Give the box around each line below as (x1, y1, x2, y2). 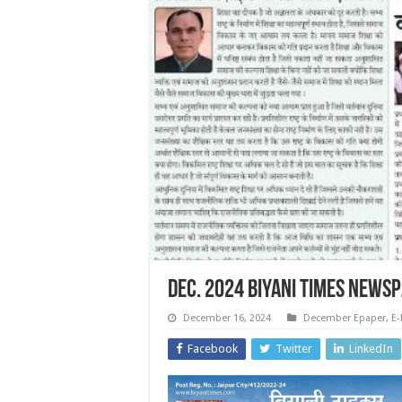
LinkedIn (349, 342, 393, 356)
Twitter (275, 342, 312, 356)
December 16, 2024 (183, 312, 271, 325)
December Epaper (303, 312, 386, 325)
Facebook (188, 342, 238, 356)
